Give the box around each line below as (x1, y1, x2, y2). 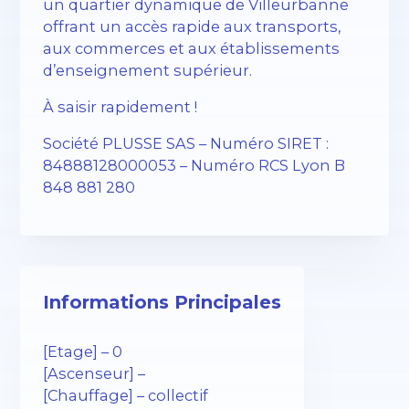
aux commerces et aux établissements (43, 38, 341, 58)
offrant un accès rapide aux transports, (43, 16, 341, 36)
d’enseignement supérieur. (43, 60, 253, 79)
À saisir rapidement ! (43, 97, 198, 116)
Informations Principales (43, 290, 282, 313)
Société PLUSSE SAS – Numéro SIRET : (43, 134, 330, 153)
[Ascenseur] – (43, 363, 146, 383)
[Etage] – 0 (43, 341, 123, 361)
